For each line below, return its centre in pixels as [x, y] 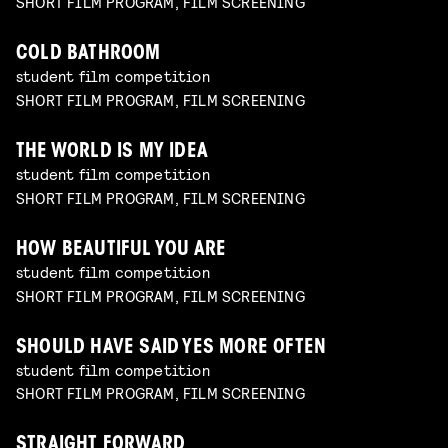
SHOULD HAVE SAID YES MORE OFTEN [171, 348]
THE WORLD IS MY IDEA [112, 153]
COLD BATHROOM [88, 55]
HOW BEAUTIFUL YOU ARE [121, 250]
